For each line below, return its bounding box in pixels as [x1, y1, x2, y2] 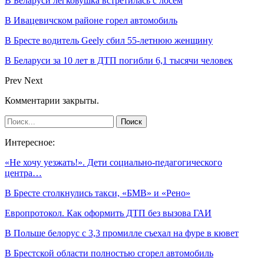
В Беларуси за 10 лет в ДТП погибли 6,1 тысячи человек [5, 55, 233, 65]
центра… [5, 167, 42, 178]
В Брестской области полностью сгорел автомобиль [5, 247, 213, 258]
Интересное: [5, 137, 55, 147]
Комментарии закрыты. [5, 95, 99, 105]
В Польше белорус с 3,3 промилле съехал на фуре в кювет [5, 227, 239, 238]
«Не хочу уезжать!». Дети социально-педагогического [5, 157, 222, 167]
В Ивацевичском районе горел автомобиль [5, 15, 177, 25]
